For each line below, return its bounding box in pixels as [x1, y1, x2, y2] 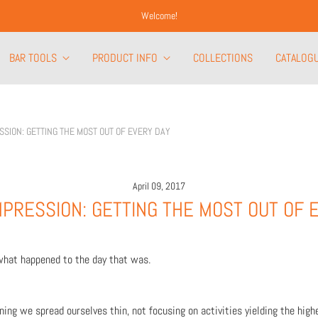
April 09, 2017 [133, 180, 185, 193]
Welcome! [141, 9, 177, 22]
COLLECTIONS [192, 50, 253, 66]
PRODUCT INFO [92, 50, 158, 66]
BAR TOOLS [9, 50, 57, 66]
